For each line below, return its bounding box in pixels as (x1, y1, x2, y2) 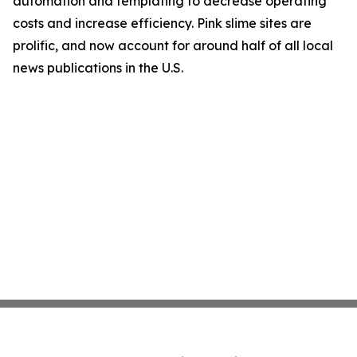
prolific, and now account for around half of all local (13, 37, 333, 53)
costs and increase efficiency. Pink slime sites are (13, 15, 312, 31)
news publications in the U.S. (13, 60, 183, 76)
